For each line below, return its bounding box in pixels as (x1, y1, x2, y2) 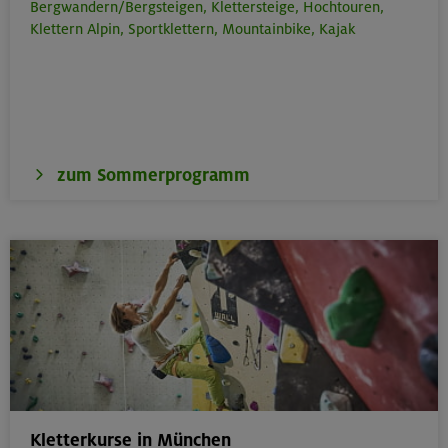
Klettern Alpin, (30, 20, 124, 39)
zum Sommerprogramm (57, 164, 250, 187)
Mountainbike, (222, 20, 315, 39)
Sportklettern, (128, 20, 218, 39)
